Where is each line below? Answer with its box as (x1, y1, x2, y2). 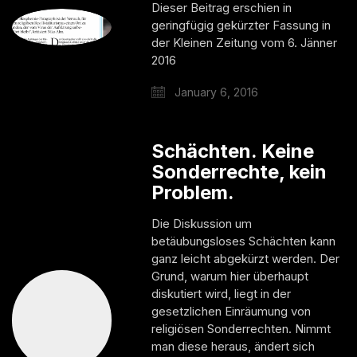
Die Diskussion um (151, 215, 253, 231)
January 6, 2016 (171, 84, 259, 99)
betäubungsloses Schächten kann (151, 233, 336, 249)
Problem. (151, 180, 235, 204)
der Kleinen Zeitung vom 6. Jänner (151, 34, 338, 50)
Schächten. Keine (151, 139, 315, 163)
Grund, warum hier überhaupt (151, 268, 309, 284)
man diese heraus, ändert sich (151, 338, 316, 354)
